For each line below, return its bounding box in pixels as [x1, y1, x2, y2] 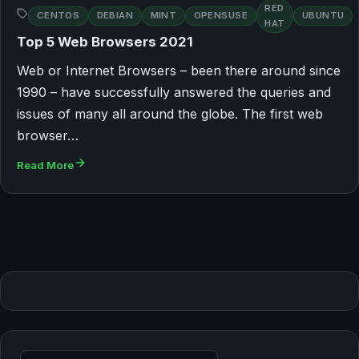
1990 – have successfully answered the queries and [17, 84, 331, 101]
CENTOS [36, 10, 80, 22]
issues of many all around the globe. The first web [17, 106, 323, 123]
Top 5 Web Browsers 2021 [17, 34, 193, 50]
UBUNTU [301, 10, 345, 22]
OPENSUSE [193, 10, 248, 22]
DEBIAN [96, 10, 134, 22]
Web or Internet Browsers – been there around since [17, 63, 341, 79]
